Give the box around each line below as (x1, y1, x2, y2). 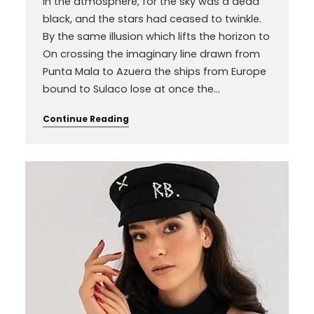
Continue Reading (42, 112, 129, 125)
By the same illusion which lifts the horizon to (42, 29, 270, 43)
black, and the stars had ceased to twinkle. (42, 11, 261, 26)
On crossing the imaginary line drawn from (42, 46, 260, 61)
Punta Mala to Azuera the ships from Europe (42, 64, 266, 78)
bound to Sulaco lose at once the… (42, 81, 220, 96)
